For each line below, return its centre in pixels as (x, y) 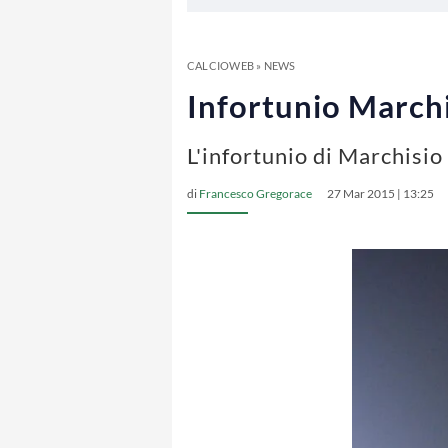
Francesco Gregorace (255, 193)
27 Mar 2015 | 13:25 (380, 193)
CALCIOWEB (220, 65)
